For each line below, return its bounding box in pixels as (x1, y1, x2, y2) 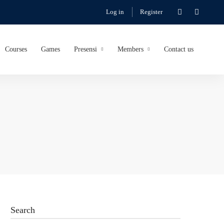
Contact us (164, 45, 193, 53)
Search (10, 205, 35, 215)
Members (117, 45, 143, 53)
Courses (5, 45, 27, 53)
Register (140, 8, 162, 15)
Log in (106, 8, 124, 15)
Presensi (74, 45, 97, 53)
